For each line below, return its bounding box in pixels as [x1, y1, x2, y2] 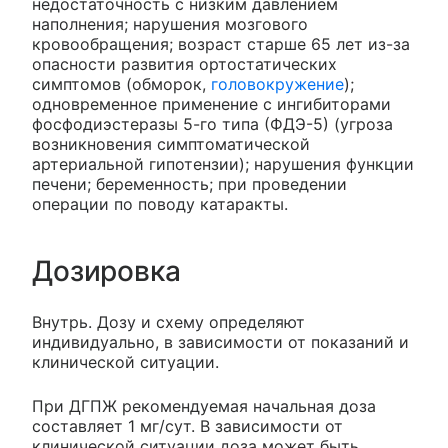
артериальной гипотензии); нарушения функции [32, 153, 414, 174]
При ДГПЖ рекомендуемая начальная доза [32, 395, 376, 416]
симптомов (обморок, [32, 73, 211, 94]
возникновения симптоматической [32, 133, 310, 154]
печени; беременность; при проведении [32, 173, 347, 194]
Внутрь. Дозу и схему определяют [32, 311, 305, 332]
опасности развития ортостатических [32, 53, 337, 74]
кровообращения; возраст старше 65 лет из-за [32, 33, 410, 54]
